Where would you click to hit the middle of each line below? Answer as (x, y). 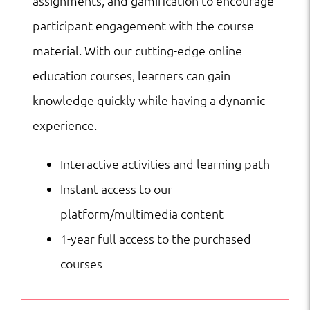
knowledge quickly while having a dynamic (148, 100)
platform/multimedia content (142, 213)
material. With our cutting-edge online (137, 50)
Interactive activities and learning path (165, 163)
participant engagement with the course (143, 25)
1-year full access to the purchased (155, 238)
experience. (64, 125)
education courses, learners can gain (131, 75)
